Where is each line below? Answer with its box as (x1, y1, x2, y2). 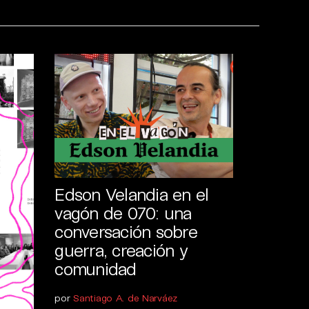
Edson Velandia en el (54, 183, 209, 205)
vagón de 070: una (54, 202, 192, 223)
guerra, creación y (54, 239, 187, 261)
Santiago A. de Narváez (73, 292, 178, 304)
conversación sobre (54, 221, 197, 242)
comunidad (54, 258, 137, 279)
